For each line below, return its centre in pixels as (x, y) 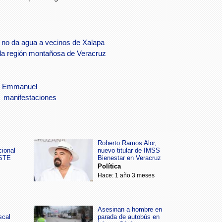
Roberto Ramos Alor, (127, 143)
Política (109, 166)
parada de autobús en (129, 217)
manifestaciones (30, 98)
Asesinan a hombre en (130, 210)
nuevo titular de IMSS (129, 151)
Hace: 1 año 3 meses (126, 176)
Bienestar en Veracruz (129, 158)
